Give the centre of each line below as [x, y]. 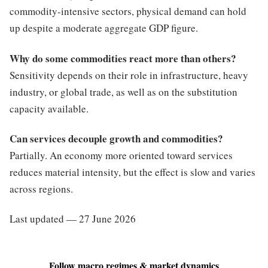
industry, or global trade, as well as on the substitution [124, 92]
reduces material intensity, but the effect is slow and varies [133, 172]
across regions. [41, 188]
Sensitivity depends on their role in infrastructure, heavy [129, 75]
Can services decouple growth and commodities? [116, 138]
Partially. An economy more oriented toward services [121, 155]
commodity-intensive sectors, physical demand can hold [128, 11]
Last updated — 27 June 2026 [73, 219]
